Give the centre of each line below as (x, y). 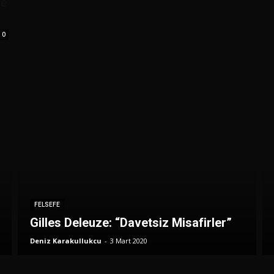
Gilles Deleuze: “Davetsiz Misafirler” (131, 223)
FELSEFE (47, 205)
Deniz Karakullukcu (65, 241)
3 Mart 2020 (128, 241)
